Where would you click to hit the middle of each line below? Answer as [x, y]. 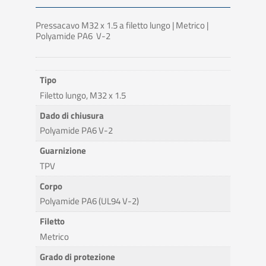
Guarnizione [63, 151]
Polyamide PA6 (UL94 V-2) [90, 201]
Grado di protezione [78, 256]
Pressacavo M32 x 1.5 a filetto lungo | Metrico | [122, 25]
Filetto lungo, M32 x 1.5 [83, 95]
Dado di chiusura [72, 115]
